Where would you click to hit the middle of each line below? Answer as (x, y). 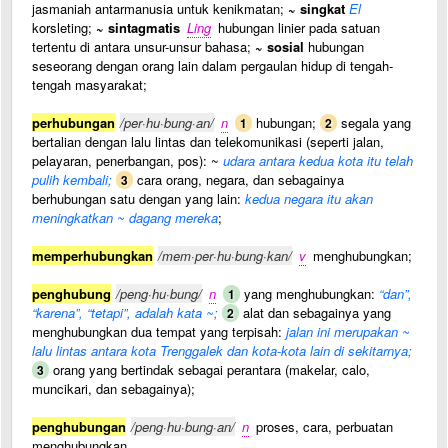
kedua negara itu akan (309, 198)
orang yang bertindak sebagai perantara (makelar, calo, (209, 369)
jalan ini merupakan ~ (348, 331)
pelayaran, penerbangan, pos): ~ (125, 160)
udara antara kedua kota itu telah (316, 160)
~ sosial (279, 46)
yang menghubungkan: (309, 293)
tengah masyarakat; (89, 84)
